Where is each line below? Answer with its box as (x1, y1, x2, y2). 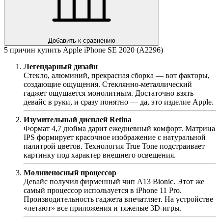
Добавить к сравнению (48, 36, 115, 44)
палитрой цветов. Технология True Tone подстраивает (24, 141, 205, 150)
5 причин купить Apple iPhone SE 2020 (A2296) (4, 45, 163, 54)
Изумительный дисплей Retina (24, 115, 132, 124)
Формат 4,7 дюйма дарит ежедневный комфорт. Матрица (24, 124, 215, 133)
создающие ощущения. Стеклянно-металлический (24, 80, 192, 88)
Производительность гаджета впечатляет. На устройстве (24, 194, 213, 203)
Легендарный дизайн (24, 62, 98, 71)
